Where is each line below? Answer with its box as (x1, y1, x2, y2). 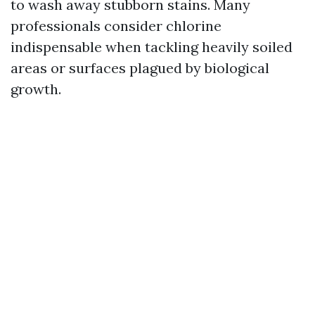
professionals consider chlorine (11, 17, 221, 34)
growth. (11, 80, 61, 98)
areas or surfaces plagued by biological (11, 59, 269, 77)
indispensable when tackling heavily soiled (11, 38, 292, 56)
